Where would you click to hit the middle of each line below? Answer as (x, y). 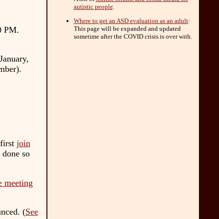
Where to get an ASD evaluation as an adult (131, 21)
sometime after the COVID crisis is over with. (133, 36)
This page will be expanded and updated (127, 28)
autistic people (93, 6)
